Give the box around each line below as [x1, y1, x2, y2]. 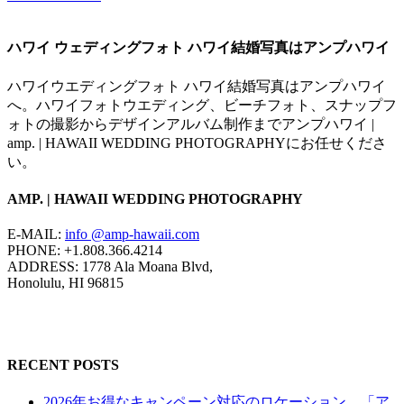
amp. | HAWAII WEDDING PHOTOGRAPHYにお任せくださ [7, 134, 387, 151]
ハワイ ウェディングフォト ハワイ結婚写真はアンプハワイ [7, 40, 390, 56]
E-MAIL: [7, 226, 65, 243]
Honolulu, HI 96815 [7, 275, 124, 291]
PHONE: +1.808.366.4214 [7, 243, 162, 259]
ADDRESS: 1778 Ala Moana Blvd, [7, 259, 213, 275]
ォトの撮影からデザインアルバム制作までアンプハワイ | [7, 115, 374, 132]
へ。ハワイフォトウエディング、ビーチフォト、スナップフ [7, 96, 397, 113]
